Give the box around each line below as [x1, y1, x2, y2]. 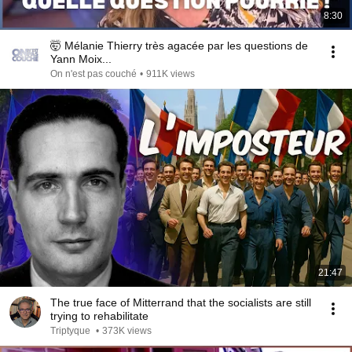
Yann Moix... [50, 53, 112, 65]
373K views [102, 325, 152, 336]
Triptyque [50, 325, 93, 336]
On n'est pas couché [50, 68, 137, 79]
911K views [146, 68, 195, 79]
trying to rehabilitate [50, 310, 148, 322]
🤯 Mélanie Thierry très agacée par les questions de [50, 39, 308, 52]
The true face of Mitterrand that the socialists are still [50, 296, 311, 309]
